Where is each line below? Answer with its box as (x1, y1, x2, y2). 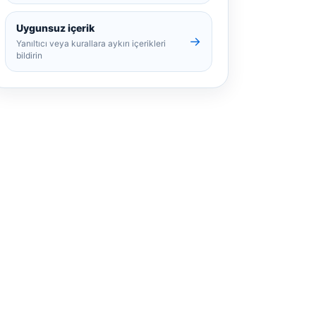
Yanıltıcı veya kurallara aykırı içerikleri (16, 38, 166, 49)
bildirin (16, 50, 42, 61)
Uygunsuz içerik (16, 22, 95, 34)
